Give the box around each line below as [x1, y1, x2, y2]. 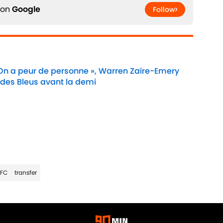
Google [12, 3, 40, 15]
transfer [14, 168, 37, 177]
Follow [153, 4, 175, 15]
